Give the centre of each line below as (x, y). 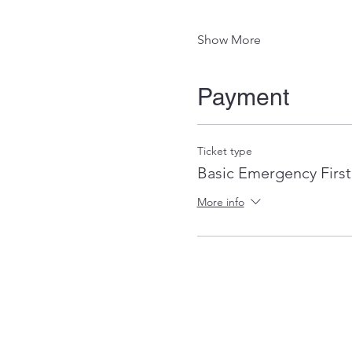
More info (220, 202)
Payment (243, 97)
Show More (229, 40)
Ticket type (224, 151)
